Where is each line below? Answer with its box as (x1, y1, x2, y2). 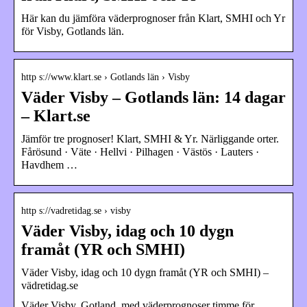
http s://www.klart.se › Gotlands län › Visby (21, 72, 190, 83)
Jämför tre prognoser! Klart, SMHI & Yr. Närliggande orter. (21, 133, 279, 145)
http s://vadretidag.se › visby (21, 206, 131, 217)
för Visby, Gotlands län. (21, 25, 124, 38)
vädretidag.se (21, 280, 78, 292)
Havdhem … (21, 159, 77, 171)
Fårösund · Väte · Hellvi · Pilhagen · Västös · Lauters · (21, 146, 259, 158)
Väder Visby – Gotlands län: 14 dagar (21, 88, 286, 107)
